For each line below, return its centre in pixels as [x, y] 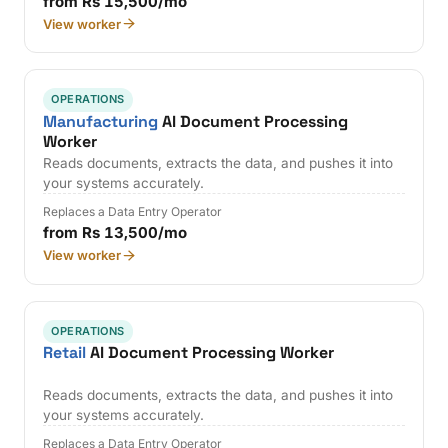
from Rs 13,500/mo [115, 233]
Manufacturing [101, 121]
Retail [65, 353]
